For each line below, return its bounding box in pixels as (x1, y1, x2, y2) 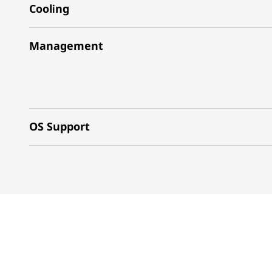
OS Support (29, 119, 90, 134)
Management (29, 38, 103, 53)
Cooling (29, 1, 69, 16)
